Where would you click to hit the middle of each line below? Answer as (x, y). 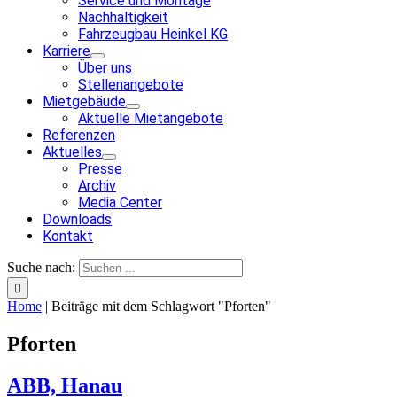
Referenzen (79, 135)
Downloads (77, 219)
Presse (100, 169)
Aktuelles (72, 152)
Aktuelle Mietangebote (151, 118)
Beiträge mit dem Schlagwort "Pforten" (161, 306)
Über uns (105, 68)
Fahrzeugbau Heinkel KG (153, 34)
